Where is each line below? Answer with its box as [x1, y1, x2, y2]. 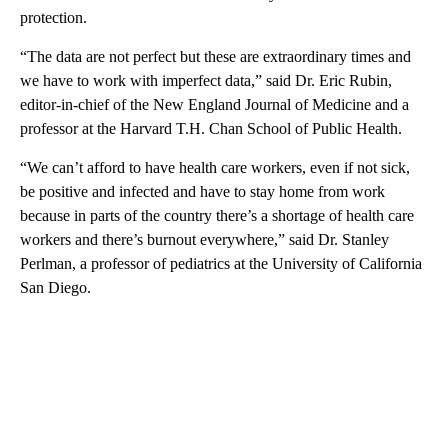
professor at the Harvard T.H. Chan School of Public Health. [20, 119, 402, 137]
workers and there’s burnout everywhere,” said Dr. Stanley [20, 230, 389, 248]
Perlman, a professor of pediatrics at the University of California [20, 254, 422, 272]
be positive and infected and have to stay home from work [20, 182, 385, 200]
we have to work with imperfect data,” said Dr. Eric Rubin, [20, 71, 392, 89]
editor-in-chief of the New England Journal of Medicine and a [20, 95, 409, 113]
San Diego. [20, 278, 91, 296]
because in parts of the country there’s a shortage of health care [20, 206, 414, 224]
